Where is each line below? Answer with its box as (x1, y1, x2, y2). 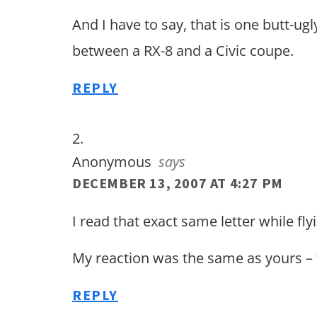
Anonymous (72, 151, 151, 171)
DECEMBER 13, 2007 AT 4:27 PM (72, 173, 283, 192)
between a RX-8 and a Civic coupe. (72, 40, 294, 60)
